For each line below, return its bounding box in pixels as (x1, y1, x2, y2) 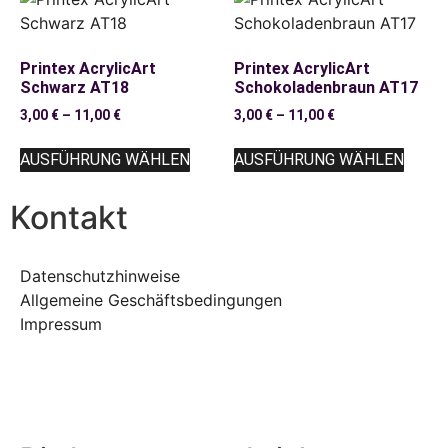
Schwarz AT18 (20, 77, 129, 97)
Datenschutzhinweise (20, 265, 180, 286)
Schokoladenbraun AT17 (234, 77, 418, 97)
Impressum (20, 313, 102, 334)
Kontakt (10, 197, 128, 237)
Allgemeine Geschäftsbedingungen (20, 289, 282, 310)
